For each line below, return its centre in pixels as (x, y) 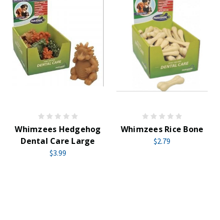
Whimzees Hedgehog (58, 129)
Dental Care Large (58, 141)
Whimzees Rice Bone (162, 129)
